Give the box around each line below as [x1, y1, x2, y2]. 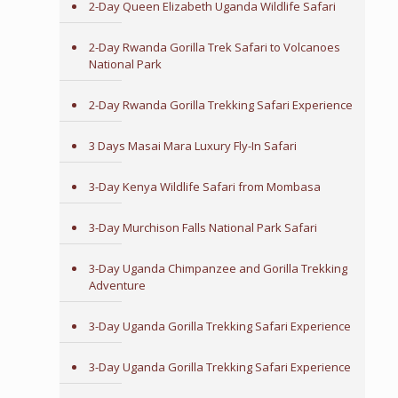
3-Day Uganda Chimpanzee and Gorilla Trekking [88, 260, 347, 276]
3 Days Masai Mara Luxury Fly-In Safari [88, 138, 297, 154]
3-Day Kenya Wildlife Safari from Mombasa [88, 179, 321, 195]
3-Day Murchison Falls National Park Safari [88, 219, 317, 235]
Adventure [88, 277, 146, 293]
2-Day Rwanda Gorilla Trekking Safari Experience [88, 97, 353, 113]
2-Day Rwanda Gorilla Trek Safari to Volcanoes [88, 39, 340, 55]
